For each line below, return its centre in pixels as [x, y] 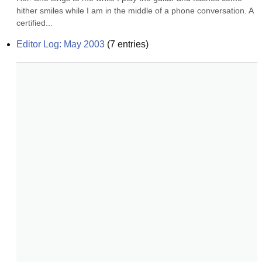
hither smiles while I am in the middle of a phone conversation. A [135, 11]
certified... [35, 23]
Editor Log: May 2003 [61, 44]
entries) [132, 44]
